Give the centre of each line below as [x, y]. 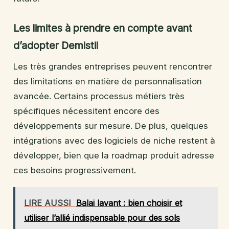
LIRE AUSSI [47, 203]
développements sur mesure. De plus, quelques [111, 125]
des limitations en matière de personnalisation [108, 81]
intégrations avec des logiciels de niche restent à [114, 140]
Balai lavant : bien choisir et [129, 203]
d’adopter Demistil [56, 45]
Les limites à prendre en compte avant [103, 28]
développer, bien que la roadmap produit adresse [114, 155]
